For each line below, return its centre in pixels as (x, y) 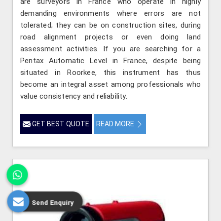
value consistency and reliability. (74, 96)
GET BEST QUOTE (60, 124)
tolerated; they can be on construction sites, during (110, 25)
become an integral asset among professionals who (110, 85)
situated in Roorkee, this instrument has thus (110, 73)
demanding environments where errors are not (110, 14)
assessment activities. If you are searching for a (110, 49)
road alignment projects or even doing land (110, 37)
